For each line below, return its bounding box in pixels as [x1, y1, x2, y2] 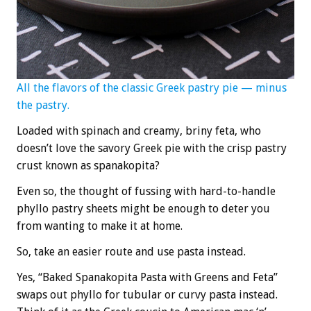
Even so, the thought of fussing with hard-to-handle [17, 185, 276, 199]
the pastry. [17, 99, 69, 112]
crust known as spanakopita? [17, 159, 160, 173]
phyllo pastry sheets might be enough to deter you [17, 202, 270, 216]
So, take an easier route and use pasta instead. [17, 245, 246, 259]
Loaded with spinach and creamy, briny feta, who [17, 124, 261, 138]
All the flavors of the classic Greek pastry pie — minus [17, 81, 287, 95]
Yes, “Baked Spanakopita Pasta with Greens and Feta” [17, 271, 278, 285]
